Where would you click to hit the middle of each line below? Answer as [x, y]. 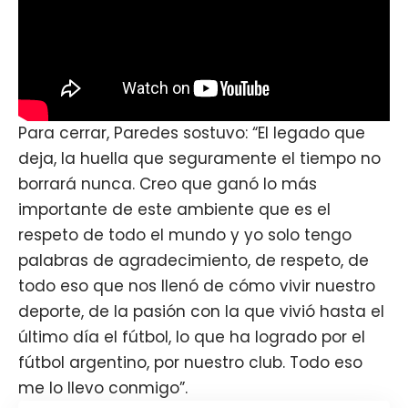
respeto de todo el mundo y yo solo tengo [185, 235]
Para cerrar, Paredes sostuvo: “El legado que [192, 133]
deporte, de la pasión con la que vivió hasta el [201, 312]
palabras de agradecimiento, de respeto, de [194, 261]
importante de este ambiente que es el [174, 210]
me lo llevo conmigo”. [103, 388]
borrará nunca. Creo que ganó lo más [168, 184]
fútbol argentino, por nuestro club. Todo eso [190, 363]
